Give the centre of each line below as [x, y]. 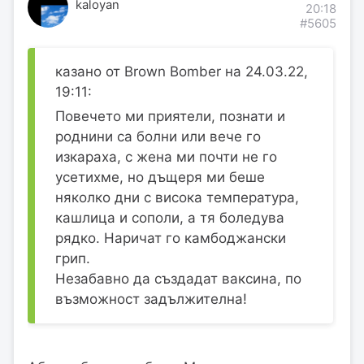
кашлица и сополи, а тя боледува [170, 217]
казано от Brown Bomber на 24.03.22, [182, 72]
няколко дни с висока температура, [177, 197]
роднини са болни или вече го [158, 136]
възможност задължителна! [151, 299]
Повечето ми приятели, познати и [170, 116]
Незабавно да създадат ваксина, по [178, 278]
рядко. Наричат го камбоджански [171, 238]
